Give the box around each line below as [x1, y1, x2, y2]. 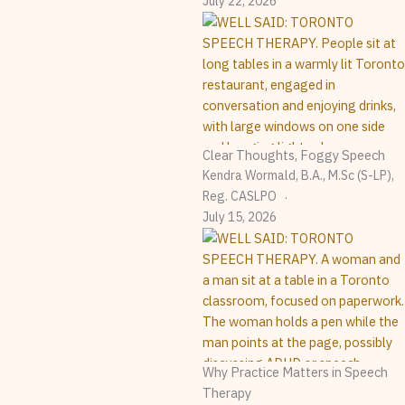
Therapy [202, 384, 251, 402]
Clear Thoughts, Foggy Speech [202, 146, 385, 165]
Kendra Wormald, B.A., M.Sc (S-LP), [202, 167, 394, 184]
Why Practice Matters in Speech [202, 363, 388, 381]
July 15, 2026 [202, 209, 277, 226]
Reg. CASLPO [202, 188, 277, 205]
